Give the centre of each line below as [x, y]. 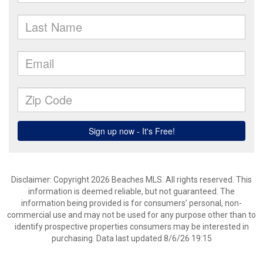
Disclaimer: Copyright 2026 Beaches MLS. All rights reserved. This [131, 180]
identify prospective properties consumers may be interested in [131, 227]
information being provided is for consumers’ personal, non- [131, 203]
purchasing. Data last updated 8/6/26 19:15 [131, 238]
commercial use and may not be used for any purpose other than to [131, 215]
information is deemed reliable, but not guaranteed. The [131, 191]
